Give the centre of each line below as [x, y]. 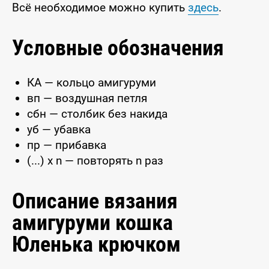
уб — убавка [59, 130]
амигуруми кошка [92, 223]
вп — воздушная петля [87, 98]
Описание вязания [95, 201]
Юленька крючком [96, 245]
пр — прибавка [67, 145]
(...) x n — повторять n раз [95, 161]
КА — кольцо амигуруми [92, 83]
